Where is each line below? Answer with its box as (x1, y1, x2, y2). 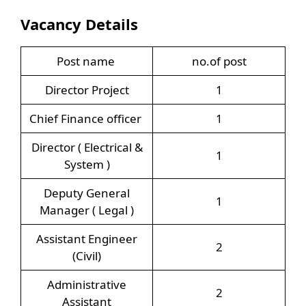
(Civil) (72, 247, 101, 264)
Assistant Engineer (36, 230, 137, 247)
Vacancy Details (20, 13, 138, 34)
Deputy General (44, 184, 130, 201)
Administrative (47, 276, 126, 292)
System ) (64, 156, 110, 172)
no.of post (191, 53, 247, 69)
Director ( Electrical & (31, 139, 143, 155)
